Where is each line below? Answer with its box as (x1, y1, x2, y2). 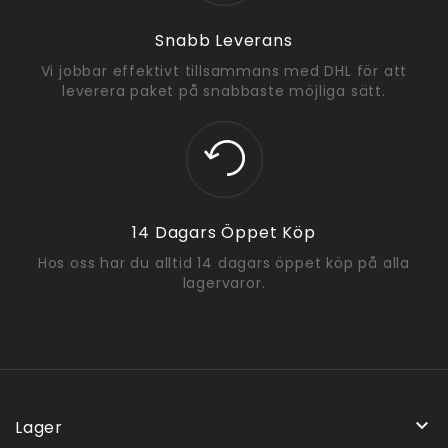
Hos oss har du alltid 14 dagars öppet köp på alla (37, 252, 411, 273)
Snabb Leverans (155, 28, 293, 52)
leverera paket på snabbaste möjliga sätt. (62, 80, 386, 101)
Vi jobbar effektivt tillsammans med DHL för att (40, 60, 408, 81)
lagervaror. (182, 272, 266, 293)
